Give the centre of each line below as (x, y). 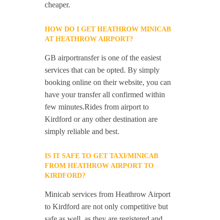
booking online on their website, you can (108, 82)
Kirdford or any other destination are (101, 119)
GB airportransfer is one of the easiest (103, 58)
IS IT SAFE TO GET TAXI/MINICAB (102, 156)
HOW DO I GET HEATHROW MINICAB (108, 29)
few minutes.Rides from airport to (97, 107)
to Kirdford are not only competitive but (107, 207)
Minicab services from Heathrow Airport (108, 194)
